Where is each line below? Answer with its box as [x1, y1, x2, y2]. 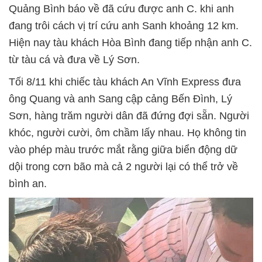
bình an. [9, 178, 47, 190]
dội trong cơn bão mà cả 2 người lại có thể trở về [9, 161, 238, 173]
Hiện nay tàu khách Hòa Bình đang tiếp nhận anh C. [9, 37, 252, 49]
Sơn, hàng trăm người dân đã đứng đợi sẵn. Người [9, 110, 249, 122]
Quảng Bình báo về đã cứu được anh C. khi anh [9, 3, 234, 15]
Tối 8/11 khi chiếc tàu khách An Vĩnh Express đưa [9, 76, 241, 88]
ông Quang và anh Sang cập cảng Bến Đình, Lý [9, 93, 232, 105]
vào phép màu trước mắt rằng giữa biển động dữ [9, 144, 237, 156]
